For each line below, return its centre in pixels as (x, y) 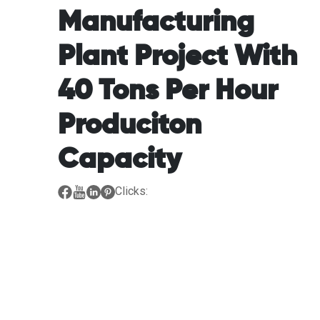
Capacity (119, 160)
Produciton (129, 125)
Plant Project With (177, 57)
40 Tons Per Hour (167, 91)
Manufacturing (156, 22)
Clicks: (131, 191)
